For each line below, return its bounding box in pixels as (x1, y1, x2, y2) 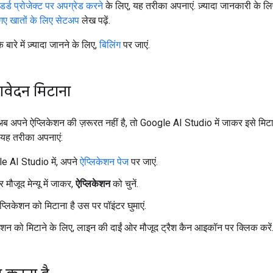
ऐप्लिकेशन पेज (80, 155, 129, 168)
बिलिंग (99, 38, 121, 51)
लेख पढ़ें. (79, 14, 110, 26)
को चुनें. (110, 177, 138, 190)
